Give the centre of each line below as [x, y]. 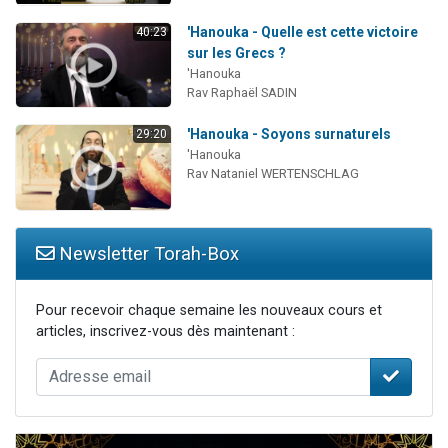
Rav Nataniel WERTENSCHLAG [272, 174]
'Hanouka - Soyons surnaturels [288, 134]
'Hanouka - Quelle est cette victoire [302, 31]
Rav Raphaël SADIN [241, 92]
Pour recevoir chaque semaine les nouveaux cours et [209, 310]
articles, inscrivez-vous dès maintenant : [165, 331]
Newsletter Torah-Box [146, 253]
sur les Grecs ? [236, 52]
